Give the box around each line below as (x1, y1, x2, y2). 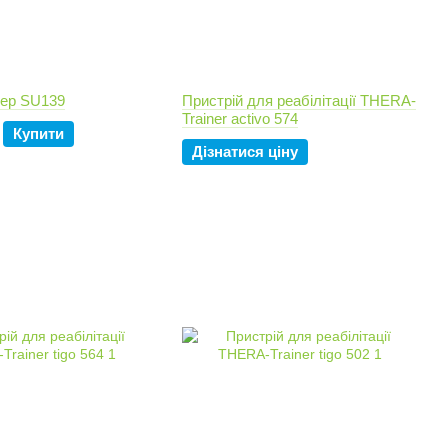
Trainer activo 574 (182, 110, 298, 127)
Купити (13, 125, 64, 142)
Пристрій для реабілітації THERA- (182, 92, 416, 109)
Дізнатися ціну (192, 143, 298, 160)
